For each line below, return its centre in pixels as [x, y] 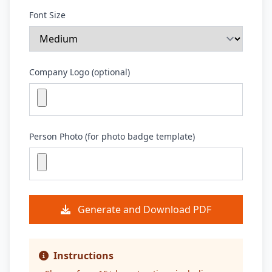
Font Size [47, 15]
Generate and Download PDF [144, 209]
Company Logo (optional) [80, 72]
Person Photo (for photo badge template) [112, 136]
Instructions [83, 256]
